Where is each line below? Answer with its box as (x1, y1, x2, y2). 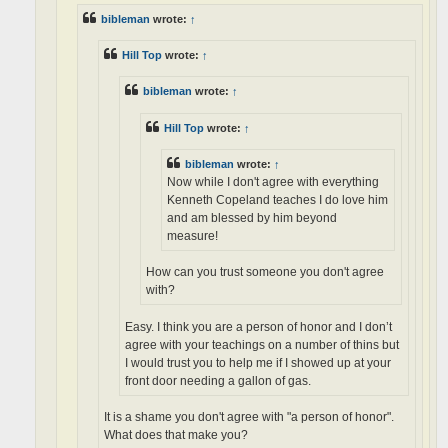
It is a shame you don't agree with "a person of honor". (104, 410, 394, 425)
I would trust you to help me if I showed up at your (125, 355, 391, 370)
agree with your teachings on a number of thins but (125, 337, 399, 352)
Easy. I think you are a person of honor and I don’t (125, 319, 392, 334)
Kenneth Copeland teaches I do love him (167, 193, 388, 207)
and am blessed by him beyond (167, 211, 337, 225)
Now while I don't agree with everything (167, 175, 379, 189)
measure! (167, 229, 218, 243)
